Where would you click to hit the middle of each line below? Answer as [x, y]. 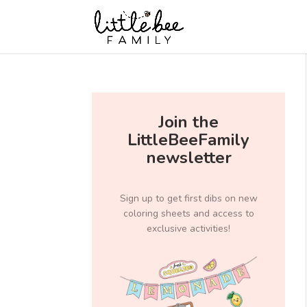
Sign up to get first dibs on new [188, 198]
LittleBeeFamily [189, 140]
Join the [189, 122]
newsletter [188, 158]
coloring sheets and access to [188, 213]
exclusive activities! [189, 229]
